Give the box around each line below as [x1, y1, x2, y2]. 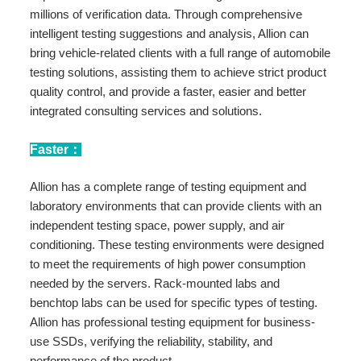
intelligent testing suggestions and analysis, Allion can [30, 26, 309, 40]
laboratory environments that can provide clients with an [30, 198, 322, 213]
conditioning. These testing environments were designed [30, 237, 325, 251]
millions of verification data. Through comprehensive [30, 6, 303, 21]
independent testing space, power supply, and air [30, 218, 285, 232]
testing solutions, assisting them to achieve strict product [30, 64, 327, 79]
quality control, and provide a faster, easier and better [30, 84, 307, 98]
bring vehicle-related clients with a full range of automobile [30, 45, 331, 60]
